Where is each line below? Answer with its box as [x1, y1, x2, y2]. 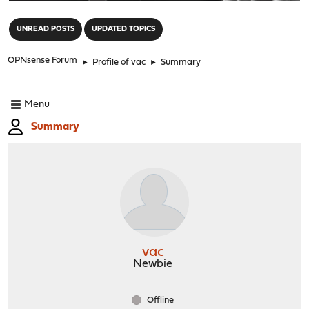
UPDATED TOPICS [92, 25, 156, 33]
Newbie [133, 258, 172, 270]
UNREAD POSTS [17, 25, 75, 33]
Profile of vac [92, 57, 146, 67]
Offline [145, 295, 174, 305]
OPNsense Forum [8, 55, 78, 65]
